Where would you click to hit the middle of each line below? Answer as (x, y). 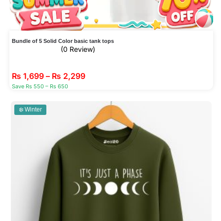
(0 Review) (78, 49)
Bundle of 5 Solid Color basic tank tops (63, 41)
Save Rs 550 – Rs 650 (40, 87)
